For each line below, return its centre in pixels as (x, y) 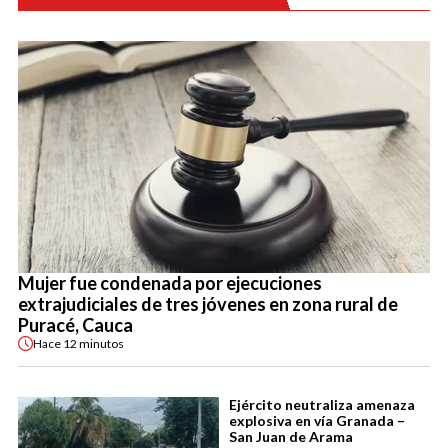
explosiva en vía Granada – (317, 421)
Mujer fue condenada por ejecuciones (170, 283)
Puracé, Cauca (75, 325)
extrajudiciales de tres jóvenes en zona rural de (208, 304)
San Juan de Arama (291, 437)
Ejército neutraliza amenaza (322, 405)
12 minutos (93, 343)
